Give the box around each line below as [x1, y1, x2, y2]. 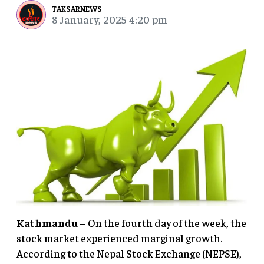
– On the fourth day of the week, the [78, 216, 246, 230]
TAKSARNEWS [52, 3, 102, 14]
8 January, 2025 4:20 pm [52, 12, 167, 26]
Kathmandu [16, 216, 78, 230]
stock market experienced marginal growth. [16, 231, 222, 245]
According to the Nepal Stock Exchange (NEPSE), [16, 246, 242, 260]
